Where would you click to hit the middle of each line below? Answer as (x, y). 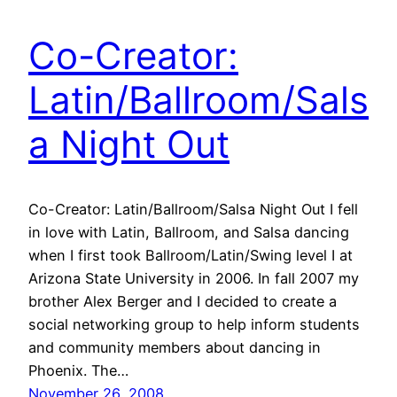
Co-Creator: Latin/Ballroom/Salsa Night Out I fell (193, 210)
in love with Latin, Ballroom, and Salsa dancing (189, 233)
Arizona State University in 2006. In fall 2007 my (194, 279)
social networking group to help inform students (194, 325)
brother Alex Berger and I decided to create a (183, 302)
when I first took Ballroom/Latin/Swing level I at (191, 256)
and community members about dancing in (175, 348)
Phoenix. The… (78, 371)
